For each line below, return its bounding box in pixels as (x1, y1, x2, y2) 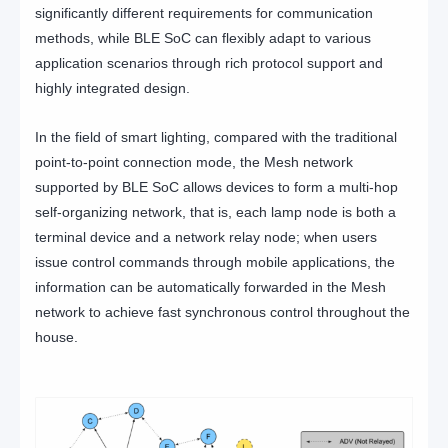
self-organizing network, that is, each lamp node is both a (35, 203, 396, 220)
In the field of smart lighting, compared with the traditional (35, 128, 397, 145)
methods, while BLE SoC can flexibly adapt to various (35, 29, 371, 46)
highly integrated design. (35, 79, 190, 96)
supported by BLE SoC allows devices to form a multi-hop (35, 178, 398, 195)
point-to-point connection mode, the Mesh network (35, 153, 353, 170)
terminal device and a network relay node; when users (35, 228, 377, 245)
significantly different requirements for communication (35, 4, 373, 21)
